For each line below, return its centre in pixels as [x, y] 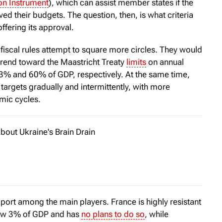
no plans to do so [113, 214]
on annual [165, 62]
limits [136, 62]
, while [157, 214]
